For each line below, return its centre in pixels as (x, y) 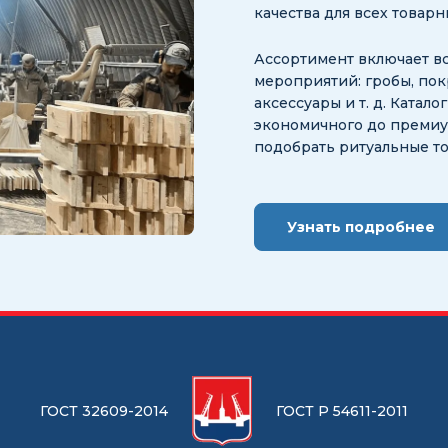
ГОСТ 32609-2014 (104, 411)
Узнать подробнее (361, 227)
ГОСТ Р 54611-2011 (342, 411)
